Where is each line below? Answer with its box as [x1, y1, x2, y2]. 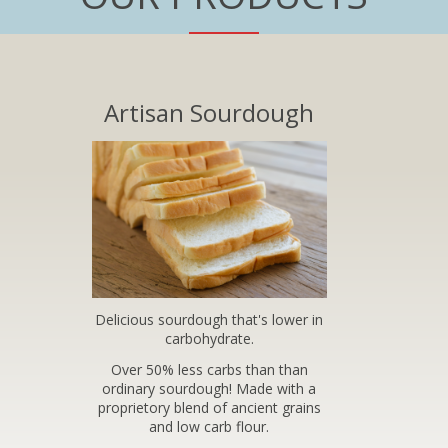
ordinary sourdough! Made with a [102, 378, 316, 398]
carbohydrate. [164, 328, 254, 348]
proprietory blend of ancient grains [97, 397, 321, 417]
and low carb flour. [149, 416, 269, 436]
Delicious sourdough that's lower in [95, 309, 323, 329]
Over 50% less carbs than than [110, 359, 308, 379]
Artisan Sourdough [104, 96, 314, 129]
